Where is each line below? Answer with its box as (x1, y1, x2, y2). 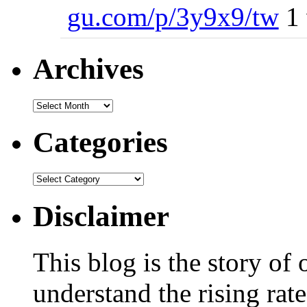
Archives (33, 52, 144, 85)
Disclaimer (33, 200, 169, 233)
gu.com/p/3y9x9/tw (66, 2, 279, 32)
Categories (33, 126, 168, 159)
